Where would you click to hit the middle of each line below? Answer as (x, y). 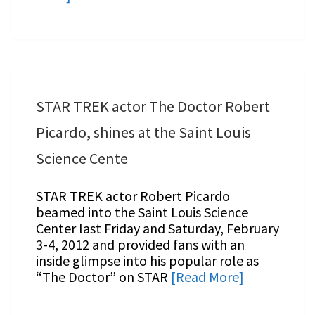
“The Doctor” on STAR (103, 277)
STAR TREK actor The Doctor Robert (153, 107)
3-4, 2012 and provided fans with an (140, 245)
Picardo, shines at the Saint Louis (143, 133)
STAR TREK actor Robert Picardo (133, 196)
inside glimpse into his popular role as (147, 261)
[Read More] (207, 277)
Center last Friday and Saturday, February (157, 229)
